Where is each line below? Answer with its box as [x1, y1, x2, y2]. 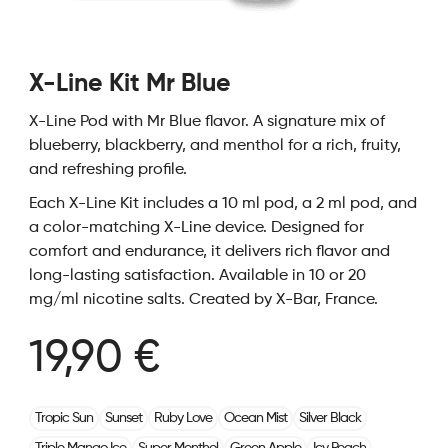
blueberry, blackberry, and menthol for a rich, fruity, [28, 138, 401, 154]
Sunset [104, 411, 142, 425]
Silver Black [298, 411, 361, 425]
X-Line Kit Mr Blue [28, 72, 231, 97]
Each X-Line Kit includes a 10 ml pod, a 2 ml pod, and [28, 196, 417, 212]
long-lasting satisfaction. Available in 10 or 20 [28, 268, 366, 284]
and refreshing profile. [28, 162, 187, 178]
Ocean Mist [223, 411, 287, 425]
